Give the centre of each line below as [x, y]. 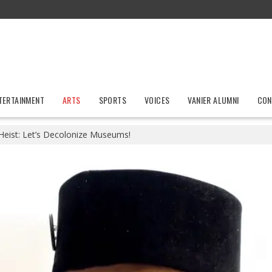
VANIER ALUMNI [213, 100]
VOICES [157, 100]
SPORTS [112, 100]
